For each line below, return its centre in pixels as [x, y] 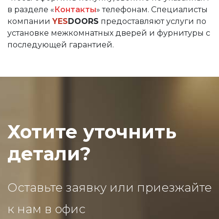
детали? [49, 154]
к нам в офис [46, 209]
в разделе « [31, 10]
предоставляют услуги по [153, 21]
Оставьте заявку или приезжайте [109, 187]
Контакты [75, 10]
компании [30, 21]
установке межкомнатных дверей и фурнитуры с [109, 33]
